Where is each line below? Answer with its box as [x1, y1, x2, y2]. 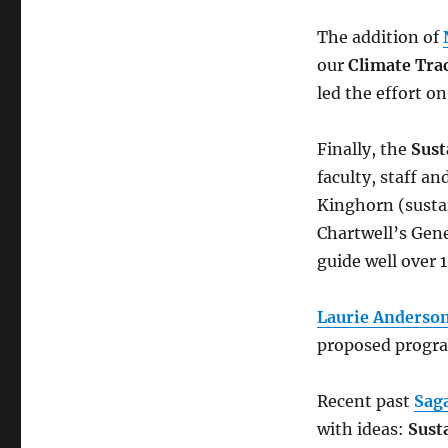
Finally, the [316, 139, 411, 160]
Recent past [316, 391, 414, 412]
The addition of [316, 27, 443, 48]
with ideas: [316, 419, 408, 440]
